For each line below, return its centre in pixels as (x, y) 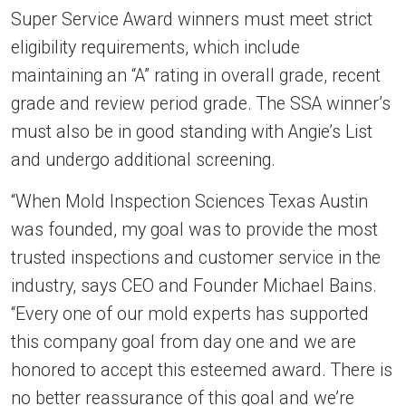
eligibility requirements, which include (155, 48)
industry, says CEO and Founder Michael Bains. (194, 286)
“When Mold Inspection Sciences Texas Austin (189, 202)
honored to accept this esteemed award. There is (202, 370)
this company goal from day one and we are (184, 342)
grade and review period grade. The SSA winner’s (201, 104)
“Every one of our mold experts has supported (190, 314)
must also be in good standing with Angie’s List (192, 132)
